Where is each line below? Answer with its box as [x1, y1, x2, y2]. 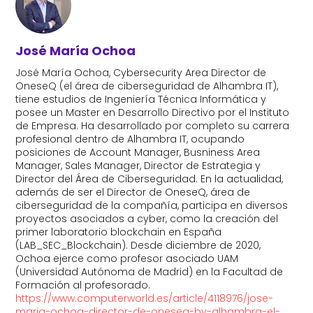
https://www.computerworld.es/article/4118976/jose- [15, 291, 274, 305]
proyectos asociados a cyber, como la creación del [15, 211, 279, 226]
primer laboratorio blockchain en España [15, 224, 222, 239]
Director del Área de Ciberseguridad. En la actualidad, [15, 171, 284, 186]
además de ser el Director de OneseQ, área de [15, 184, 251, 199]
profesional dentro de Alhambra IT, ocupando [15, 131, 245, 146]
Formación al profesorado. [15, 277, 151, 292]
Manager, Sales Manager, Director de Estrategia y [15, 158, 261, 173]
